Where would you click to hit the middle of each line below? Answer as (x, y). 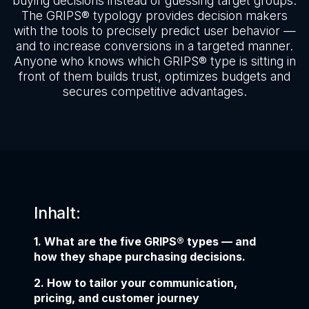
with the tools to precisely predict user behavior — (154, 31)
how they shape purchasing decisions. (140, 257)
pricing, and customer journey (117, 298)
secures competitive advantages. (154, 91)
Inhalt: (57, 213)
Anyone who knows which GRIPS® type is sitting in (154, 61)
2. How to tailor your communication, (136, 283)
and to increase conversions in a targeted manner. (154, 46)
